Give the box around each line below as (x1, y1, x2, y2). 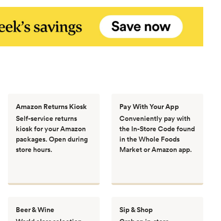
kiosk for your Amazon (16, 123, 86, 134)
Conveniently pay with (119, 113, 190, 123)
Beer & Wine (16, 204, 54, 215)
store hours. (16, 144, 52, 154)
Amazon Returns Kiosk (16, 101, 87, 111)
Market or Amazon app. (119, 144, 192, 154)
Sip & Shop (119, 204, 153, 215)
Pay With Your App (119, 101, 179, 111)
